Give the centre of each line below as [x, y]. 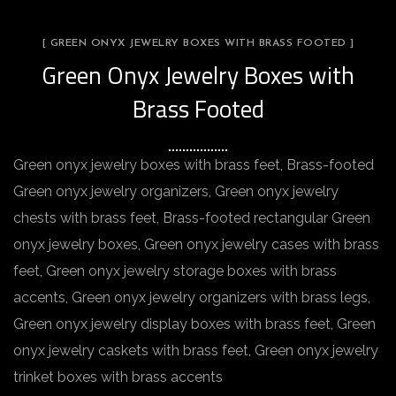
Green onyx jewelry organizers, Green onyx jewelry [176, 191]
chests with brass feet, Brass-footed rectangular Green [192, 218]
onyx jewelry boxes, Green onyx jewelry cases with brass [196, 244]
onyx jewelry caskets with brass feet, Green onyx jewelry [196, 350]
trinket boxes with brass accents [118, 377]
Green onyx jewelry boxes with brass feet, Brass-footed [194, 165]
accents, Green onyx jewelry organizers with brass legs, [192, 297]
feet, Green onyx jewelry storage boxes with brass [175, 271]
